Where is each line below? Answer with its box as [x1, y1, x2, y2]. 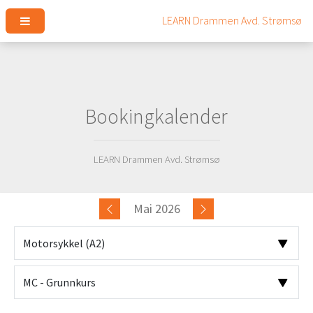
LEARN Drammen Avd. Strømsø [93, 152, 220, 166]
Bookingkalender [85, 103, 228, 129]
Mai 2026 [133, 201, 181, 217]
